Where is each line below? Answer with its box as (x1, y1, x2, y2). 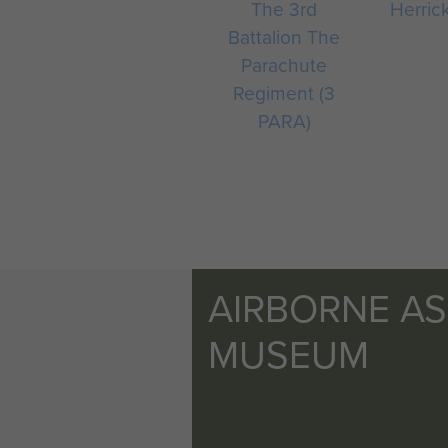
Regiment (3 (233, 79, 336, 106)
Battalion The (228, 23, 341, 50)
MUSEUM (208, 327, 369, 380)
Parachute (241, 51, 328, 78)
